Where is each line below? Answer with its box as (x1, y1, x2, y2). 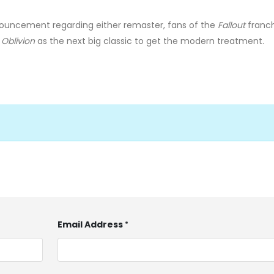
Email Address (57, 218, 123, 231)
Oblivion (1, 35, 35, 48)
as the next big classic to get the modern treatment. (35, 35, 264, 48)
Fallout (218, 19, 245, 32)
